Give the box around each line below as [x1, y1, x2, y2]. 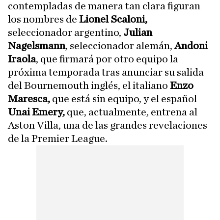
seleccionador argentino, [8, 27, 123, 38]
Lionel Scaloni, [79, 14, 147, 25]
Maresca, [8, 93, 50, 104]
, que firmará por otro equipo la [36, 54, 178, 64]
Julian [123, 27, 152, 38]
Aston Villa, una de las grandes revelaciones [8, 120, 207, 131]
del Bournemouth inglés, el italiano [8, 80, 170, 91]
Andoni [174, 40, 208, 51]
